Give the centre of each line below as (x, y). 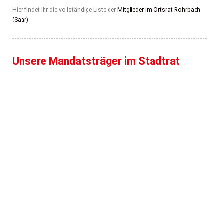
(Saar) (20, 19)
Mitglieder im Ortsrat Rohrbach (159, 10)
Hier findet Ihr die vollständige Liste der (65, 10)
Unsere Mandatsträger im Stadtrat (96, 61)
